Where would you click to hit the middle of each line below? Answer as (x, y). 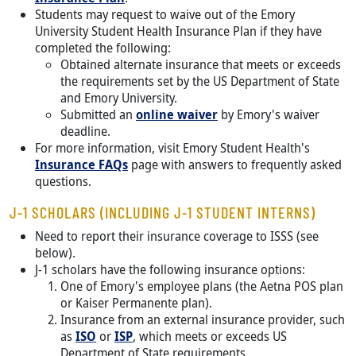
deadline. (85, 131)
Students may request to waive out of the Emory (165, 14)
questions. (63, 181)
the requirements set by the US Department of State (200, 81)
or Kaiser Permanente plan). (136, 302)
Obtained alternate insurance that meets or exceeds (201, 64)
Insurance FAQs (81, 164)
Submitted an (98, 114)
